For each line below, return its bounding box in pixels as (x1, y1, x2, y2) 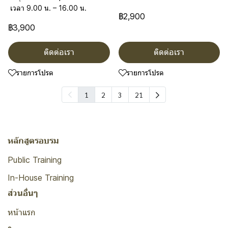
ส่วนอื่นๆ (8, 188, 38, 198)
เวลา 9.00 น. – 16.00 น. (8, 4, 87, 12)
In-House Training (8, 173, 74, 183)
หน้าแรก (8, 207, 36, 217)
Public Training (8, 155, 62, 165)
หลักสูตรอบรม (8, 135, 59, 146)
